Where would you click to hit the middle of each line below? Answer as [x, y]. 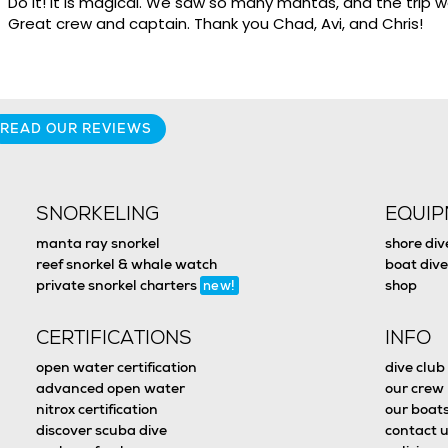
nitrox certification [96, 409]
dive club [415, 367]
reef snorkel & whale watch [126, 264]
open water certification [116, 367]
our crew [415, 388]
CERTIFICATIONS [113, 337]
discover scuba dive [101, 430]
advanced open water [110, 388]
